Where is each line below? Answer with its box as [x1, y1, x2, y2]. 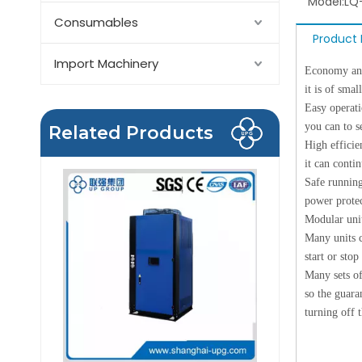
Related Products [48, 122, 213, 144]
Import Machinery [54, 55, 158, 72]
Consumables [54, 14, 138, 31]
